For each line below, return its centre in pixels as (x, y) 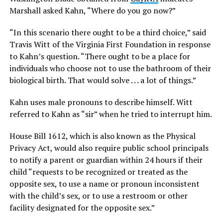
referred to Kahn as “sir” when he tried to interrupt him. (111, 114)
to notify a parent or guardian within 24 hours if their (106, 160)
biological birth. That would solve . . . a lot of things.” (103, 80)
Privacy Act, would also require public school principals (109, 148)
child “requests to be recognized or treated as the (98, 172)
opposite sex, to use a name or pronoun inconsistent (104, 184)
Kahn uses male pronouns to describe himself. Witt (101, 102)
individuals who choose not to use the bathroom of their (110, 68)
